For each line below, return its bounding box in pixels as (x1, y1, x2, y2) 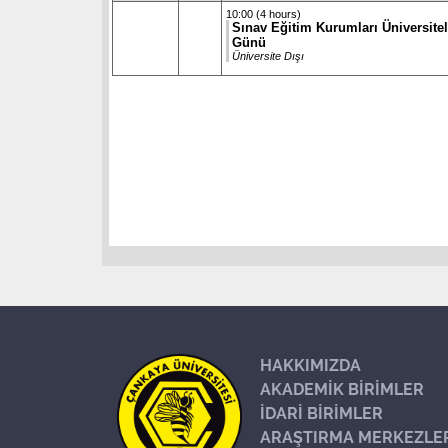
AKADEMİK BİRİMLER (259, 380, 424, 399)
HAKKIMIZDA (259, 356, 361, 375)
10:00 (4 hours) (226, 8, 301, 20)
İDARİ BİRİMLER (259, 404, 383, 423)
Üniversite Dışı (232, 50, 304, 62)
